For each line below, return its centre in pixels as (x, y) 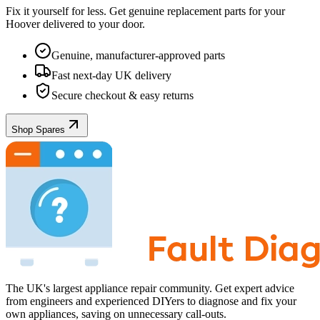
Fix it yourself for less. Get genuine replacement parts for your (145, 11)
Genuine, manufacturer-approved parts (138, 55)
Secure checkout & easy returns (122, 95)
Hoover (23, 24)
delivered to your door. (92, 24)
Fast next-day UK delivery (111, 75)
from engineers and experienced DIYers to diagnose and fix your (151, 301)
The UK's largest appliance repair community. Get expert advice (150, 288)
